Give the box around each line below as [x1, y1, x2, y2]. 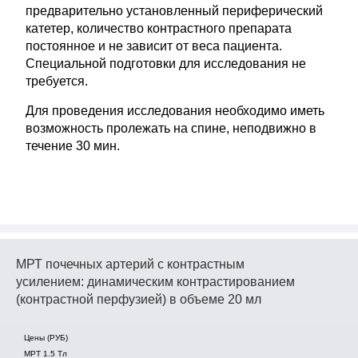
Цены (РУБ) [24, 333, 68, 342]
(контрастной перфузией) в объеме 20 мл [16, 292, 261, 306]
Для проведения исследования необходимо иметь [26, 104, 325, 117]
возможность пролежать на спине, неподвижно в [26, 121, 317, 135]
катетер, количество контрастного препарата [26, 22, 292, 35]
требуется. [26, 74, 89, 88]
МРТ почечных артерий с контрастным [16, 257, 245, 271]
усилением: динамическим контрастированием [16, 275, 295, 288]
